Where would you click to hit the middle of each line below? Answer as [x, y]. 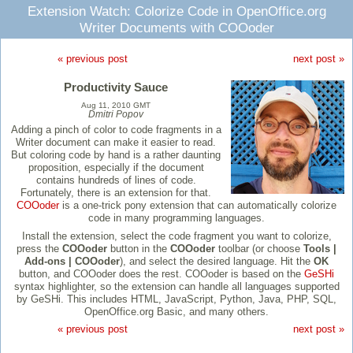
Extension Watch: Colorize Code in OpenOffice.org [176, 11]
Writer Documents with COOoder [176, 28]
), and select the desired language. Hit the [217, 261]
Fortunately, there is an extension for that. [116, 193]
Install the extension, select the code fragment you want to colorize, [176, 236]
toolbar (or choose [259, 248]
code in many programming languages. [176, 218]
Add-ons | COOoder [72, 261]
